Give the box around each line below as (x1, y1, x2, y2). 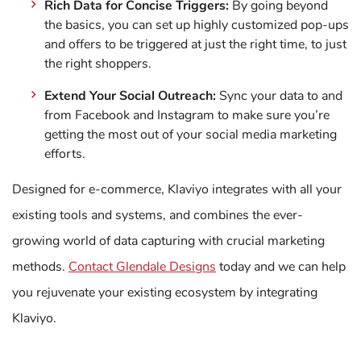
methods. (12, 258, 68, 276)
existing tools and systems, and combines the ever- (12, 206, 303, 224)
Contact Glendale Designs (68, 258, 216, 276)
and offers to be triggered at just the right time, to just (44, 35, 346, 53)
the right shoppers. (44, 55, 155, 73)
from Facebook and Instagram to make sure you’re (44, 106, 330, 124)
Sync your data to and (216, 87, 343, 105)
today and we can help (216, 258, 346, 276)
